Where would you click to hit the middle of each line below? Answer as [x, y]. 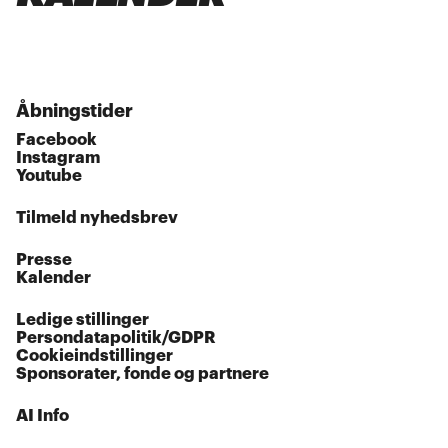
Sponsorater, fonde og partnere [143, 374]
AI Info [43, 416]
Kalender [54, 278]
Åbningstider [75, 111]
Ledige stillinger [83, 320]
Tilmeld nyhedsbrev [97, 218]
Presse [44, 260]
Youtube [49, 176]
